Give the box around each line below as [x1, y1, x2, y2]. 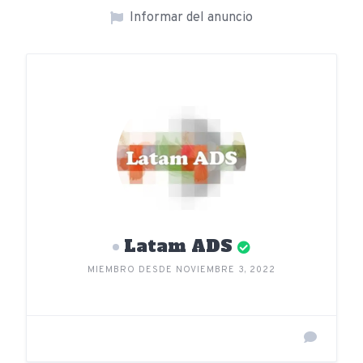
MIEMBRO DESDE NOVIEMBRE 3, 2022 [88, 263, 275, 275]
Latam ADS [124, 233, 233, 258]
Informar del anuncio [130, 9, 253, 26]
